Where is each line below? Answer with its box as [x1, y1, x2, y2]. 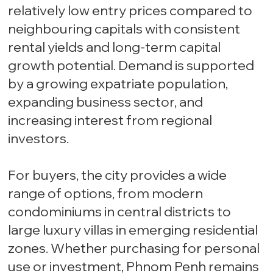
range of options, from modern [8, 185, 204, 202]
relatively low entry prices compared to [8, 2, 253, 19]
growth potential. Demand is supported [8, 57, 255, 74]
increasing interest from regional [8, 112, 213, 129]
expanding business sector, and [8, 93, 204, 111]
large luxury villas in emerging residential [8, 221, 258, 239]
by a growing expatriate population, [8, 75, 229, 93]
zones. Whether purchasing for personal [8, 239, 260, 257]
